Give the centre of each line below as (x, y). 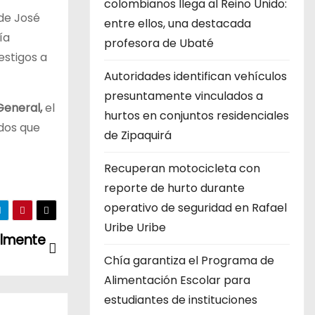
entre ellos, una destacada (178, 24)
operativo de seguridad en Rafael (195, 208)
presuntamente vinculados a (184, 96)
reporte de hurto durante (174, 188)
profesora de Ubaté (159, 43)
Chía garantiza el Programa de (189, 261)
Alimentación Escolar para (177, 280)
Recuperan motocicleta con (182, 168)
